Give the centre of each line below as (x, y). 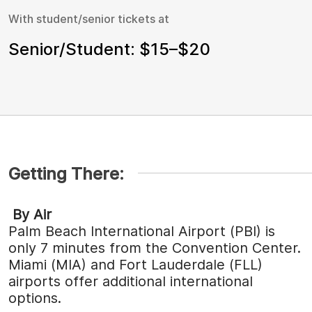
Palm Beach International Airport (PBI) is (142, 232)
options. (35, 298)
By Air (30, 215)
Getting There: (66, 174)
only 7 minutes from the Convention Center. (155, 248)
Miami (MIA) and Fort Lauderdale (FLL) (135, 265)
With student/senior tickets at (89, 19)
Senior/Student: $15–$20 (109, 49)
